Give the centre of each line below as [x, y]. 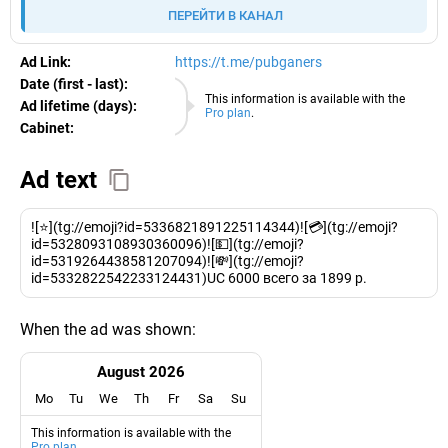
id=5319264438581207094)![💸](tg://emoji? [167, 260]
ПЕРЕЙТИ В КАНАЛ [225, 15]
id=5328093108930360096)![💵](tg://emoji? [167, 243]
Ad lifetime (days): [78, 105]
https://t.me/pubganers [248, 61]
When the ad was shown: [108, 329]
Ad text [58, 179]
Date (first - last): [74, 83]
